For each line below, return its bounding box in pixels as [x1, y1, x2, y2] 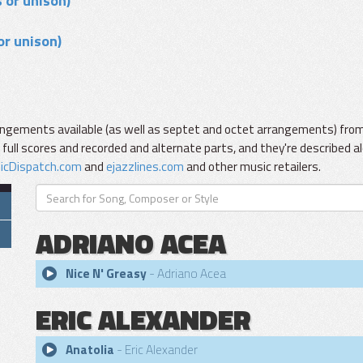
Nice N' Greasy [66, 264, 147, 283]
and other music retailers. [184, 157, 321, 176]
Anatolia [66, 340, 114, 359]
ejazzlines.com [106, 157, 184, 176]
